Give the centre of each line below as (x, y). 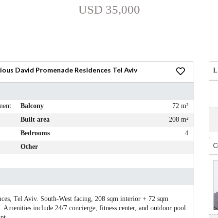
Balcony (32, 106)
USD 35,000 (109, 9)
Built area (35, 119)
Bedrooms (35, 133)
